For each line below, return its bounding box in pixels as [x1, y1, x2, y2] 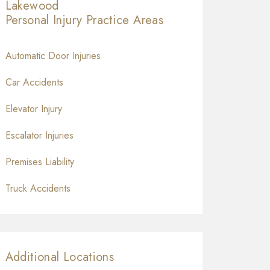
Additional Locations [5, 248, 115, 266]
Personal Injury [5, 11, 86, 30]
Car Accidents [5, 75, 63, 90]
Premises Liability [5, 155, 74, 169]
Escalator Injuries [5, 128, 74, 143]
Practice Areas [86, 11, 164, 30]
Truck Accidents [5, 181, 71, 196]
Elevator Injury [5, 102, 62, 116]
